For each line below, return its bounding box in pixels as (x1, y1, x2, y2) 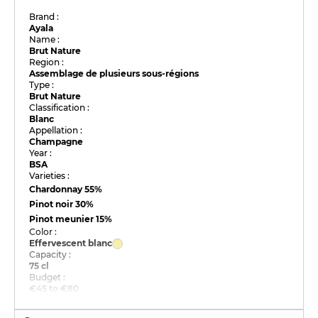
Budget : (29, 272, 66, 283)
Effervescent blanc (29, 238, 113, 248)
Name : (29, 34, 60, 45)
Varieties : (29, 170, 70, 181)
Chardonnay (29, 184, 85, 194)
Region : (29, 57, 65, 67)
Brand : (29, 11, 60, 22)
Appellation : (29, 125, 83, 136)
